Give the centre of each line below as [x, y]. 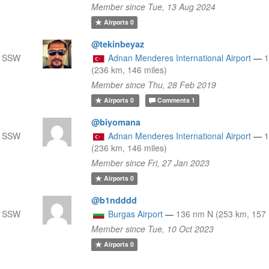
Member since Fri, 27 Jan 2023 [151, 162]
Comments [174, 100]
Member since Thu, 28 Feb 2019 [154, 84]
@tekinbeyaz [118, 44]
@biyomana [116, 122]
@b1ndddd [114, 200]
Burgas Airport [136, 213]
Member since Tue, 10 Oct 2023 [153, 228]
